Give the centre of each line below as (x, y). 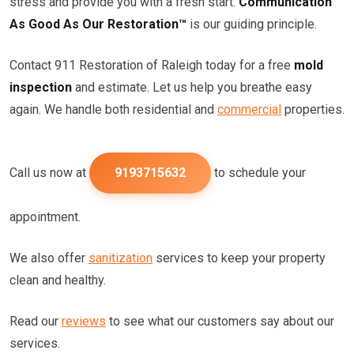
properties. (313, 109)
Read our (36, 321)
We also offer (49, 258)
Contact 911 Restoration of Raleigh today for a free (152, 65)
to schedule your (258, 173)
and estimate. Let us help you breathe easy (192, 87)
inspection (41, 87)
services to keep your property (239, 258)
